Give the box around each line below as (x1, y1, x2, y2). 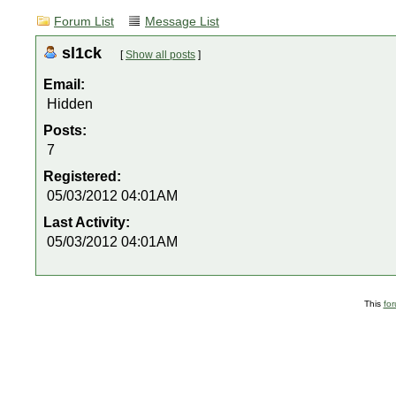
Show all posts (126, 49, 195, 61)
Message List (145, 15, 219, 28)
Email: (43, 77, 85, 92)
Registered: (43, 169, 125, 184)
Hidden (47, 96, 93, 111)
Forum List (54, 15, 114, 28)
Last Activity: (43, 215, 133, 230)
